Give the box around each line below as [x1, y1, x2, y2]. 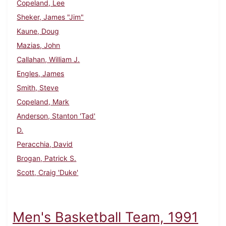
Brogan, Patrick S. [17, 154, 77, 163]
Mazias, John [17, 41, 61, 50]
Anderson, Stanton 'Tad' [17, 111, 96, 121]
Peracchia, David [17, 140, 73, 149]
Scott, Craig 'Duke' [17, 168, 79, 177]
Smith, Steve [17, 83, 59, 92]
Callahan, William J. [17, 55, 80, 64]
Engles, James [17, 69, 65, 78]
